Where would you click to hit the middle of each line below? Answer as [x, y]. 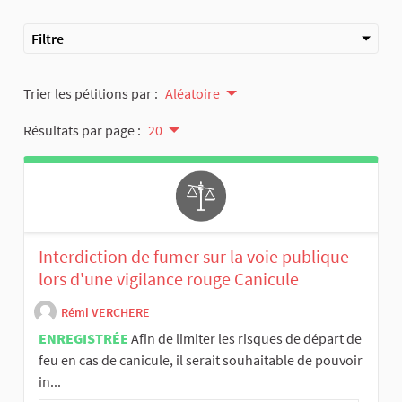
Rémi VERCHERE [105, 313]
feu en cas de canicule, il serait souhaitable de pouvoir [201, 360]
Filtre [48, 39]
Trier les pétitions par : [91, 94]
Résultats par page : [82, 131]
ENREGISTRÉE [83, 339]
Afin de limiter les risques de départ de [246, 339]
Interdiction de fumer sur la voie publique [194, 257]
